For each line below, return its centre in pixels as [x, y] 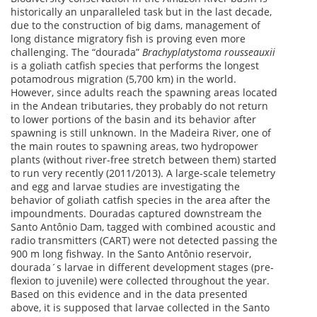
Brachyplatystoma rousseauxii [209, 52]
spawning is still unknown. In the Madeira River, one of [141, 133]
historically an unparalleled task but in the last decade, [141, 12]
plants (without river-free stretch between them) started [144, 160]
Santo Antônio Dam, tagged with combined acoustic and [143, 227]
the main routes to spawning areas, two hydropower [134, 146]
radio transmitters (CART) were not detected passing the [144, 240]
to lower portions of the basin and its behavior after [133, 119]
